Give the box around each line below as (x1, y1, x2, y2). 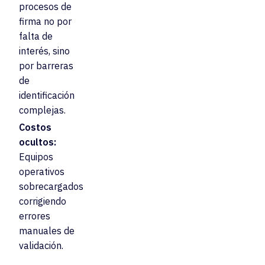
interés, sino (19, 44, 70, 57)
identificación (19, 89, 75, 101)
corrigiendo (19, 195, 66, 207)
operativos (19, 165, 64, 177)
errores (19, 209, 50, 222)
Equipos (19, 150, 53, 163)
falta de (19, 30, 53, 42)
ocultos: (19, 135, 56, 148)
